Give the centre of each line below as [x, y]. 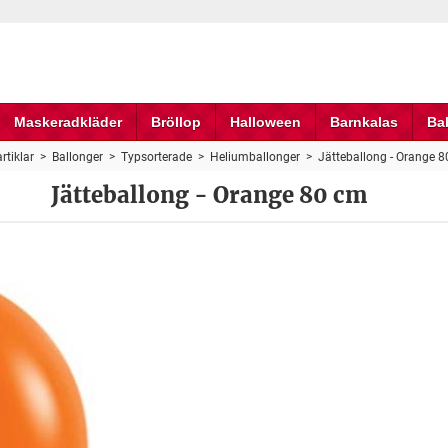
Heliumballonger [254, 157]
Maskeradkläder [67, 122]
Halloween [265, 122]
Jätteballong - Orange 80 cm [209, 195]
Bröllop [175, 122]
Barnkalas [363, 122]
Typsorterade [156, 157]
